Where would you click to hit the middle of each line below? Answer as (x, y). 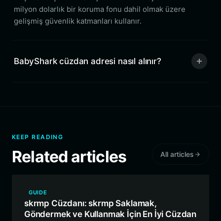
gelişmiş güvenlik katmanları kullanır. (78, 21)
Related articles (69, 157)
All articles (177, 154)
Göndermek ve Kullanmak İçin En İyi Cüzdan (110, 214)
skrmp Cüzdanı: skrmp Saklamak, (91, 203)
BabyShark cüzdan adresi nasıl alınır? (88, 61)
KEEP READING (38, 137)
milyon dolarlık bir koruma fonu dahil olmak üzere (100, 9)
